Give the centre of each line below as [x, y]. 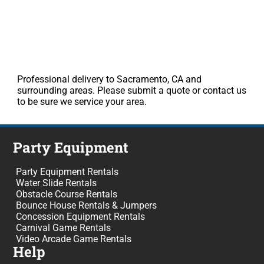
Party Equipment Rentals [67, 172]
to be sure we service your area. [82, 102]
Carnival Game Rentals [64, 228]
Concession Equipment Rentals [81, 217]
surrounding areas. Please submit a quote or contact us [131, 91]
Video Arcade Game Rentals [74, 239]
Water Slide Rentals [57, 183]
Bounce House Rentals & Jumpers [87, 206]
